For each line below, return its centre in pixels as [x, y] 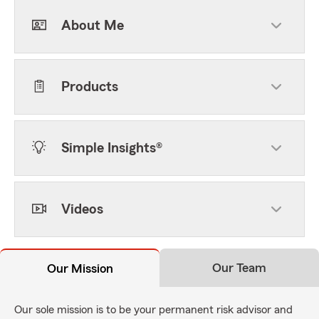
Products [90, 87]
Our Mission [80, 268]
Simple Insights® [112, 148]
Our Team [239, 268]
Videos [82, 209]
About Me [93, 26]
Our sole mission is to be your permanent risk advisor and [153, 310]
